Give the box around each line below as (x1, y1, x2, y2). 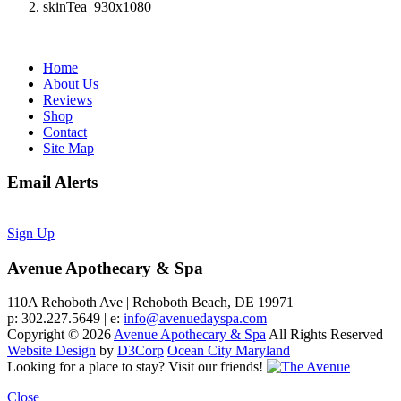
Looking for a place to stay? (7, 359, 165, 375)
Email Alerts (7, 173, 98, 192)
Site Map (43, 140, 94, 156)
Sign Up (7, 225, 55, 241)
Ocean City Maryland (167, 343, 290, 359)
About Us (43, 75, 98, 91)
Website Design (7, 343, 96, 359)
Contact (43, 124, 87, 140)
